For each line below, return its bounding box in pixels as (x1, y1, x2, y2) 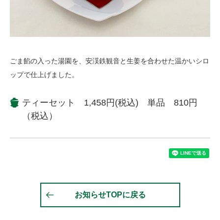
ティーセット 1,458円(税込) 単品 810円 (22, 97, 197, 108)
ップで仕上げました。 (10, 70, 79, 79)
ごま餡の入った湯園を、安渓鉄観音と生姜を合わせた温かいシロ (10, 56, 209, 65)
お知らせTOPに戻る (74, 190, 146, 199)
